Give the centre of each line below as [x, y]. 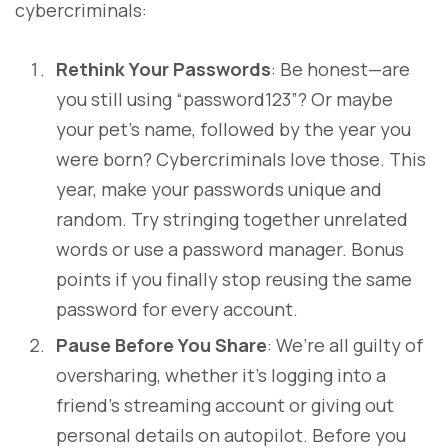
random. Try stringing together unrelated [232, 218]
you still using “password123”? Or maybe [224, 98]
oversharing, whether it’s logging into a [221, 374]
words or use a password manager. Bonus [230, 248]
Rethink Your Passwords [163, 68]
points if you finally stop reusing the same [234, 278]
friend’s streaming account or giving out [225, 404]
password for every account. [177, 308]
